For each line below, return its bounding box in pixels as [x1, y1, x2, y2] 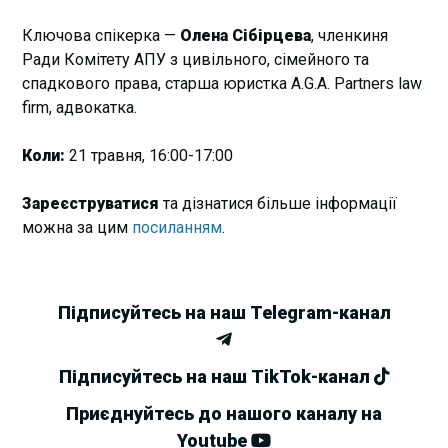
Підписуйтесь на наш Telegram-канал [57, 301, 391, 323]
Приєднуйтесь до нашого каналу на [66, 402, 382, 424]
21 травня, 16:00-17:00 [69, 145, 234, 165]
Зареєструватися [22, 193, 164, 213]
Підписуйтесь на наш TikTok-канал [58, 365, 374, 387]
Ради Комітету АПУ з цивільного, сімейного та [22, 49, 370, 69]
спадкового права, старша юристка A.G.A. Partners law [22, 73, 423, 93]
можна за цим [22, 217, 133, 237]
